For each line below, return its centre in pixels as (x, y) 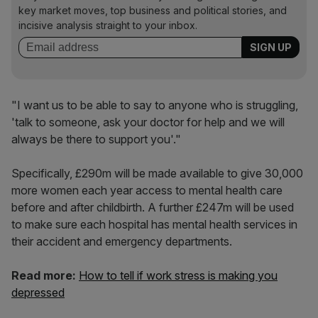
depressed (38, 292)
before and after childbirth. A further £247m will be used (153, 207)
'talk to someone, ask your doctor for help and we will (148, 122)
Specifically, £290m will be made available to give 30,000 (157, 173)
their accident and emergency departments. (122, 241)
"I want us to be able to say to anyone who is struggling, (155, 105)
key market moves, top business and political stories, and (153, 10)
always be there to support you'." (96, 139)
